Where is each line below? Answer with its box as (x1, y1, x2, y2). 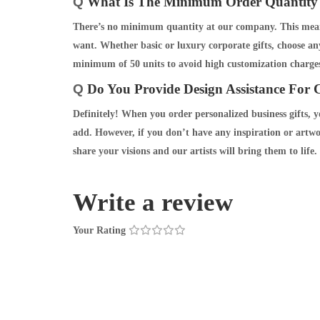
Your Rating (73, 224, 126, 236)
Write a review (73, 188, 239, 216)
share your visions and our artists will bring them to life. (73, 145, 317, 156)
